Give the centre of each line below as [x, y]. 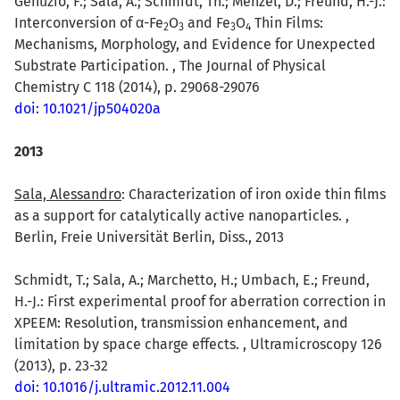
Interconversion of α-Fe [89, 22]
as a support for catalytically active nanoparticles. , [182, 215]
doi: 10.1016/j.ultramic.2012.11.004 [122, 387]
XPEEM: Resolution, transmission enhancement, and [181, 322]
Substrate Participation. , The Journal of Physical [170, 65]
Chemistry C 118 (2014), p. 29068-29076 [137, 87]
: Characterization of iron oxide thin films [254, 194]
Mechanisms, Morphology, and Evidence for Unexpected [195, 44]
